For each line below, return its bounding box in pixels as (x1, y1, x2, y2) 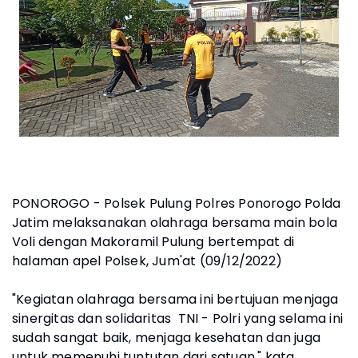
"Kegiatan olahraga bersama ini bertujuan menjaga (12, 289, 339, 308)
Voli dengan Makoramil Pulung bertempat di (12, 232, 295, 251)
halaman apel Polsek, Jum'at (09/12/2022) (12, 251, 283, 270)
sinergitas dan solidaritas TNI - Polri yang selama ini (12, 308, 344, 328)
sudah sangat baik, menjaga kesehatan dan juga (12, 328, 321, 347)
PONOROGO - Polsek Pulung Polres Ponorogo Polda (12, 193, 341, 213)
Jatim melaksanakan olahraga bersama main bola (12, 213, 338, 232)
